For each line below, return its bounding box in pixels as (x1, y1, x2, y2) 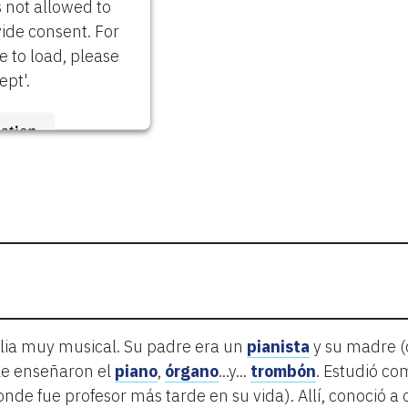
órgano (165, 360, 219, 382)
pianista (247, 335, 310, 357)
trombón (250, 360, 316, 382)
